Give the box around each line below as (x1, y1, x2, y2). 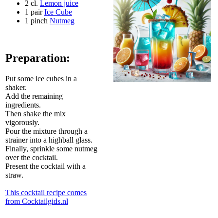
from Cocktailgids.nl (5, 197, 68, 205)
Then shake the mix (5, 109, 66, 118)
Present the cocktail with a (5, 162, 86, 170)
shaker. (5, 83, 27, 91)
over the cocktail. (5, 153, 58, 162)
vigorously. (5, 118, 39, 127)
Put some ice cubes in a (5, 74, 77, 83)
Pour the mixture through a (5, 127, 88, 135)
